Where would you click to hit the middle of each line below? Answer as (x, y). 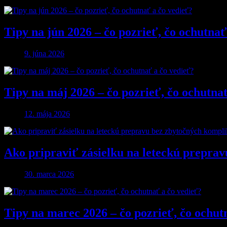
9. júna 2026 (44, 54)
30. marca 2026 (49, 174)
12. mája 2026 (47, 113)
